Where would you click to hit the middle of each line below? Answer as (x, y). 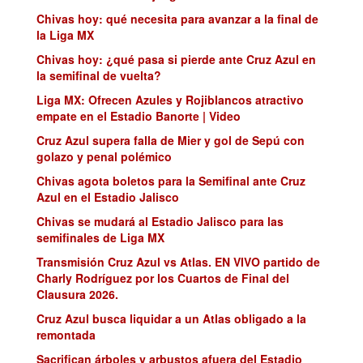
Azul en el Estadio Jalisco (108, 196)
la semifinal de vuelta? (99, 75)
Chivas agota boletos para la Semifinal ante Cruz (171, 180)
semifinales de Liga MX (100, 237)
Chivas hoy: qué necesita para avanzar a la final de (177, 18)
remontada (66, 334)
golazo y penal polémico (104, 156)
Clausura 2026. (77, 294)
